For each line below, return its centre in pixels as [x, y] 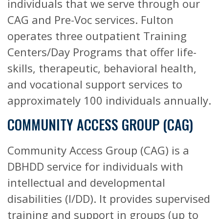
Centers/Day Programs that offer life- [102, 52]
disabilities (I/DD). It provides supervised [109, 198]
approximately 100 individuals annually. [109, 100]
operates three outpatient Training [97, 36]
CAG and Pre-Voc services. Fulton [90, 20]
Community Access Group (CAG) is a [98, 150]
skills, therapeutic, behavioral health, [102, 68]
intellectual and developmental [86, 182]
